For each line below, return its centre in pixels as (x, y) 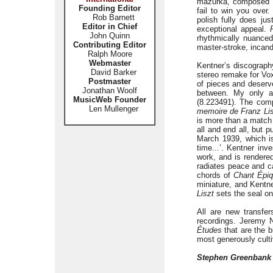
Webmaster (110, 63)
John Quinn (110, 36)
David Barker (110, 72)
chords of (215, 175)
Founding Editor (110, 8)
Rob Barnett (113, 17)
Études (209, 230)
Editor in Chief (110, 27)
